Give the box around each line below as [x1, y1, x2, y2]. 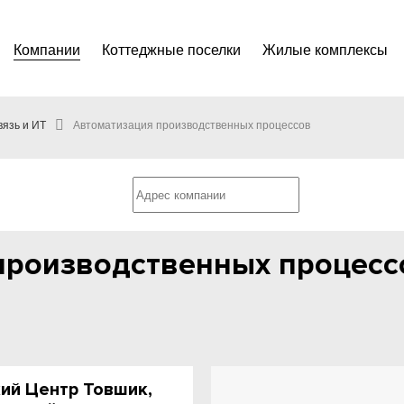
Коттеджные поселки [102, 42, 241, 58]
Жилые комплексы [262, 42, 388, 58]
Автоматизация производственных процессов [73, 119, 310, 132]
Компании [14, 42, 80, 58]
